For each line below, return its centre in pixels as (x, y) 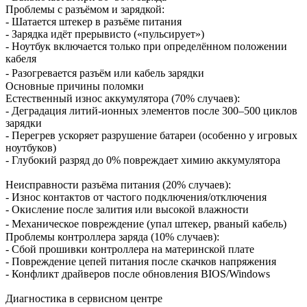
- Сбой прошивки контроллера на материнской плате (130, 249)
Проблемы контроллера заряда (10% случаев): (112, 236)
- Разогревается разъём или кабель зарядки (108, 73)
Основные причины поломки (75, 86)
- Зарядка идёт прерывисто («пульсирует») (105, 34)
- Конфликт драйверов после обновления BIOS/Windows (138, 273)
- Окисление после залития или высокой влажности (127, 209)
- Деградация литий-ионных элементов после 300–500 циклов (151, 110)
